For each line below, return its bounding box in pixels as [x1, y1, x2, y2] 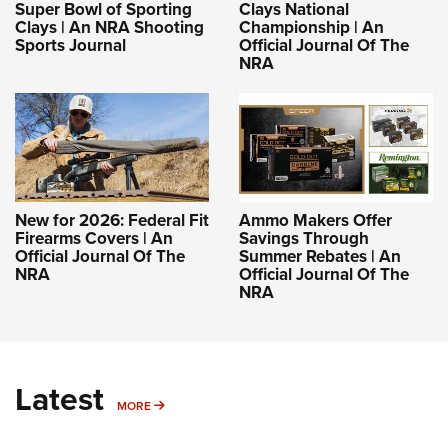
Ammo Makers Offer [239, 207, 392, 233]
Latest [15, 374, 104, 423]
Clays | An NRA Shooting [15, 15, 204, 41]
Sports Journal [15, 33, 126, 59]
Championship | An [239, 15, 384, 41]
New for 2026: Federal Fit [15, 207, 209, 233]
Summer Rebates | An [239, 243, 401, 269]
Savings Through [239, 225, 369, 251]
